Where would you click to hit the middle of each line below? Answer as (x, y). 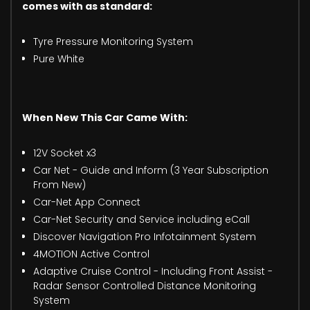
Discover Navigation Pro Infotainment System (145, 236)
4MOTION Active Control (91, 254)
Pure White (59, 58)
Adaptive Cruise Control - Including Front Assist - (153, 271)
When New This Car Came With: (105, 117)
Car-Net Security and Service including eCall (142, 219)
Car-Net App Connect (87, 202)
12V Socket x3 (65, 153)
